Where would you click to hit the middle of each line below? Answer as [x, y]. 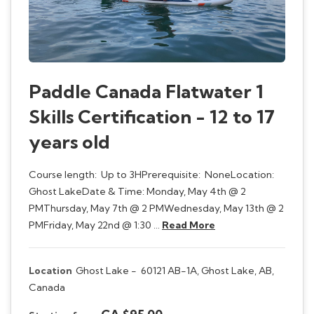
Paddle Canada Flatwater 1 [146, 91]
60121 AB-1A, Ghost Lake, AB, [207, 270]
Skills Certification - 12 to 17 [152, 116]
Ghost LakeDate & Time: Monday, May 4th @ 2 [137, 191]
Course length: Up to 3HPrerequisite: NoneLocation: [152, 174]
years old [69, 142]
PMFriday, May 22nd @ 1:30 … [95, 225]
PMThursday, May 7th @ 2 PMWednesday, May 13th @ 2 [156, 208]
